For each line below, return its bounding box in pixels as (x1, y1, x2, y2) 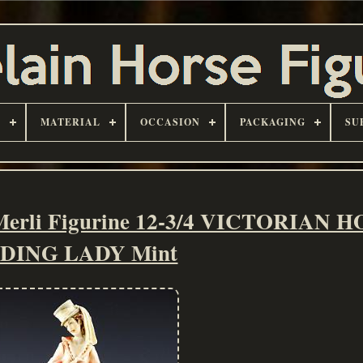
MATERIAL (41, 115, 100, 129)
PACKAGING (240, 115, 305, 129)
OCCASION (140, 115, 200, 129)
